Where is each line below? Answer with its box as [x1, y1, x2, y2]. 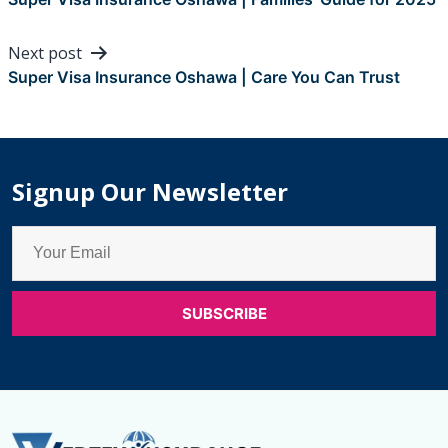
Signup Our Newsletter [12, 174, 288, 208]
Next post [8, 41, 82, 64]
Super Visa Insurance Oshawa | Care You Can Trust [8, 66, 400, 87]
